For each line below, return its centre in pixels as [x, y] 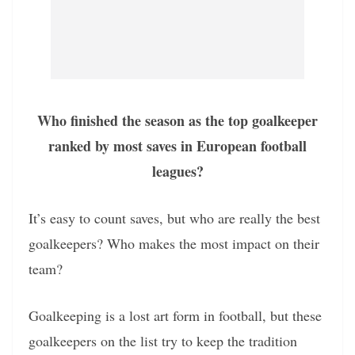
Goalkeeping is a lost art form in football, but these [175, 315]
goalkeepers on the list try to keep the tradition [163, 340]
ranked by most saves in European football [177, 145]
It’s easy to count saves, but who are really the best [174, 218]
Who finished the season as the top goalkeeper [177, 120]
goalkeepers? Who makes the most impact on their [174, 243]
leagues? [177, 171]
